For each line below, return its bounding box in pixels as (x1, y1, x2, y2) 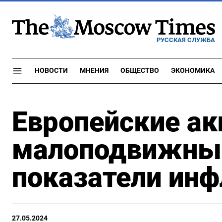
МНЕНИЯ (80, 66, 109, 75)
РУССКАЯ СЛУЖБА (157, 36, 215, 44)
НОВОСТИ (35, 66, 68, 75)
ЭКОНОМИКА (171, 66, 215, 75)
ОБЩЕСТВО (120, 66, 159, 75)
